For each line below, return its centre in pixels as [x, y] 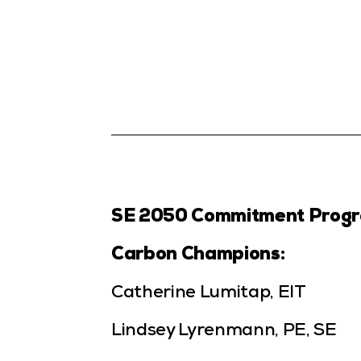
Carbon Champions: [198, 256]
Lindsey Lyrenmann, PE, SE [224, 332]
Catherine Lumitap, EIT [209, 294]
